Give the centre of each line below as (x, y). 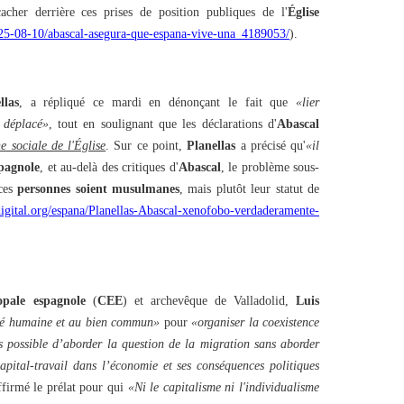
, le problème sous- (270, 167)
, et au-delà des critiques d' (109, 167)
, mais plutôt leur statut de (250, 189)
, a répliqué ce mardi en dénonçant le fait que (157, 102)
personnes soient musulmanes (99, 189)
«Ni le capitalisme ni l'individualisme (224, 387)
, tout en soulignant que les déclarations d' (163, 124)
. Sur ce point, (147, 146)
